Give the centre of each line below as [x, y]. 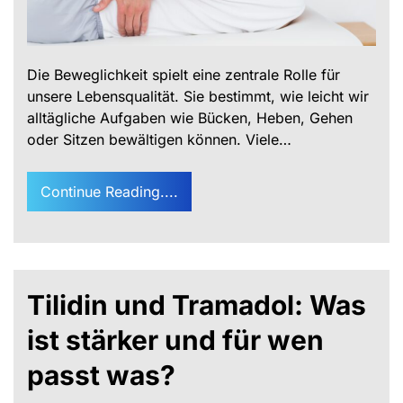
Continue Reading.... [109, 192]
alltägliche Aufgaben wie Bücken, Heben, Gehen [190, 118]
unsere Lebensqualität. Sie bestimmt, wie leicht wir [198, 97]
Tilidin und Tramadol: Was [197, 305]
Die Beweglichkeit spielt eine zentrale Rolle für [184, 75]
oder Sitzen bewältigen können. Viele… [159, 140]
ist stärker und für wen [175, 340]
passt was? [101, 376]
